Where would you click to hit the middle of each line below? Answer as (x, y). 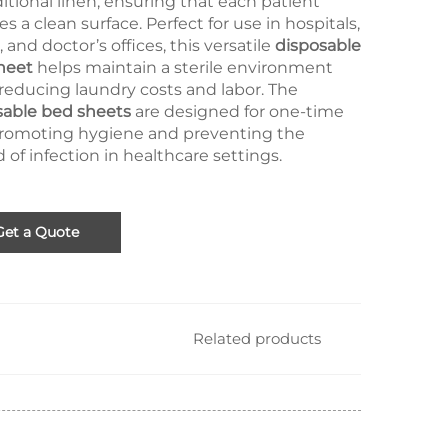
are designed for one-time (237, 111)
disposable (318, 45)
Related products (257, 338)
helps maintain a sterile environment (183, 67)
